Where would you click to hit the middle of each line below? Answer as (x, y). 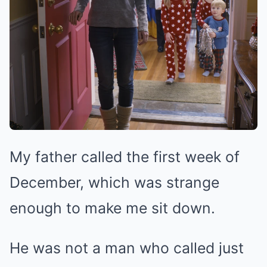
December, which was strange (114, 182)
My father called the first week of (125, 157)
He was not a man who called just (127, 248)
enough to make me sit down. (112, 208)
